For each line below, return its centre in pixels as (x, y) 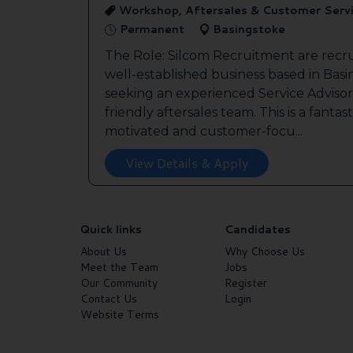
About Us (104, 251)
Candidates (258, 229)
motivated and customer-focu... (204, 131)
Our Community (119, 282)
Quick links (111, 229)
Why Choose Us (265, 251)
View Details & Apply (187, 162)
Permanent (150, 29)
